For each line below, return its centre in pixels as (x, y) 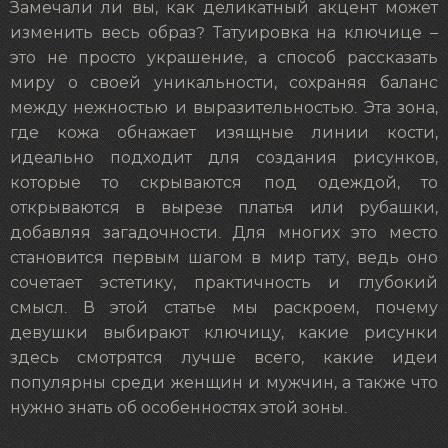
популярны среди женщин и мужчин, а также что (224, 383)
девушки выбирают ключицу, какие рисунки (224, 333)
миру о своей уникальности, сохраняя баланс (224, 83)
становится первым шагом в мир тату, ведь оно (224, 258)
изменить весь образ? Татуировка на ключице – (224, 33)
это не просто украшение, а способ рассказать (224, 58)
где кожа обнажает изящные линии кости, (224, 133)
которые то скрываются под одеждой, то (224, 183)
